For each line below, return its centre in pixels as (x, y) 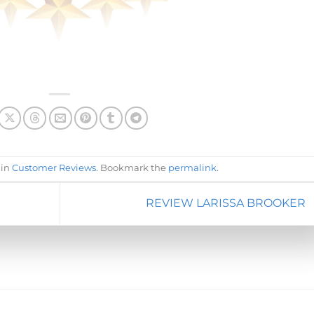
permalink (192, 168)
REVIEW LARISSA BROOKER (227, 203)
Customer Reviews (54, 168)
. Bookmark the (132, 168)
